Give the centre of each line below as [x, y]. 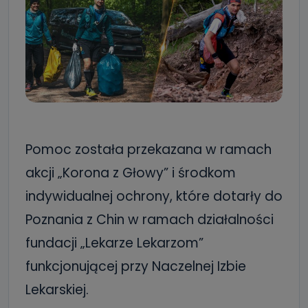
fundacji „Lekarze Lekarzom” [114, 243]
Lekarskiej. [57, 290]
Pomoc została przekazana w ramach [148, 150]
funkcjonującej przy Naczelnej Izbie [136, 266]
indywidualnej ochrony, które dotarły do [154, 196]
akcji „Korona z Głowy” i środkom [131, 173]
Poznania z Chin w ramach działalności [150, 220]
